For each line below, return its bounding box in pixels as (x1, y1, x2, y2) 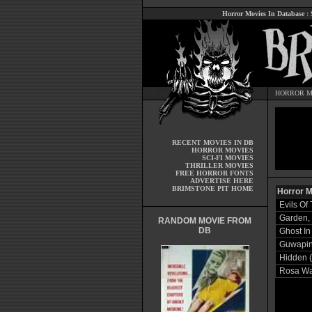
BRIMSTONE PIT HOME (171, 185, 253, 192)
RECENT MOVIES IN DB (171, 139, 253, 146)
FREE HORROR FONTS (175, 169, 253, 177)
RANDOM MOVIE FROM (158, 216, 251, 226)
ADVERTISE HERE (189, 177, 253, 185)
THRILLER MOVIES (185, 162, 253, 169)
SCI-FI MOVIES (201, 154, 253, 162)
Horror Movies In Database (222, 10, 304, 17)
